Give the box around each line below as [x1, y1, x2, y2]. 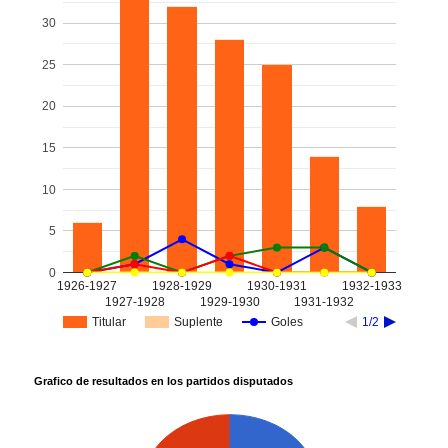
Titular [92, 314, 126, 329]
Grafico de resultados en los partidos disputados [34, 375, 293, 388]
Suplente [174, 314, 223, 329]
